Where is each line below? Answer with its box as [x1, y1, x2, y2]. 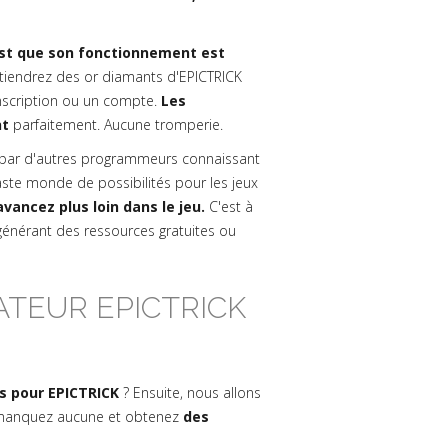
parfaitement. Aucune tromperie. [9, 115, 223, 134]
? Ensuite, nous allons [119, 383, 261, 402]
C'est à [205, 197, 253, 216]
